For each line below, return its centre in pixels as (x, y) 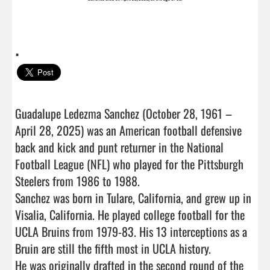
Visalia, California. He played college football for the (130, 214)
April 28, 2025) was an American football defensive (128, 130)
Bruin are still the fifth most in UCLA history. (113, 248)
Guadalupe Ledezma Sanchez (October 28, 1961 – (124, 113)
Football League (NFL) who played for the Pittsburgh (129, 164)
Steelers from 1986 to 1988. (77, 181)
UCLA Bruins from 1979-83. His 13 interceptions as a (131, 231)
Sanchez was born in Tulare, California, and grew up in (133, 197)
